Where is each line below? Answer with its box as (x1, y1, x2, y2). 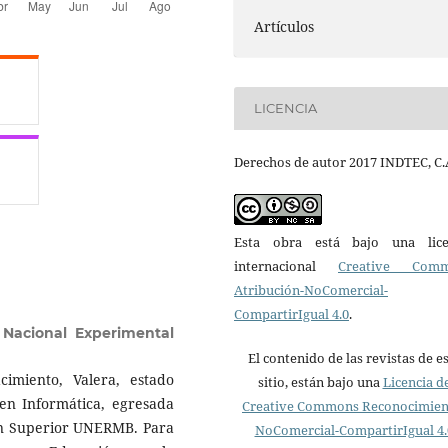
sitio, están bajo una (257, 372, 383, 391)
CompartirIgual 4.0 (234, 304, 349, 323)
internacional (234, 256, 338, 275)
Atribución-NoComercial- (234, 280, 388, 299)
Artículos (254, 16, 315, 36)
